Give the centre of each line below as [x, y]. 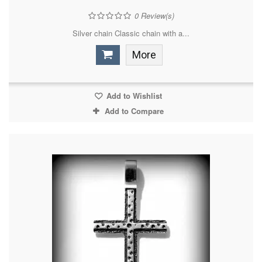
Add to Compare [134, 111]
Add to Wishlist [133, 96]
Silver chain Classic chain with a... [131, 33]
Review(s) [156, 16]
